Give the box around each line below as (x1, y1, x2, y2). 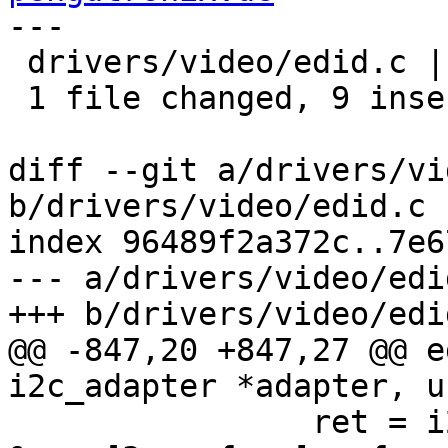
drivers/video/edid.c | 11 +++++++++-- (8, 44, 27, 81)
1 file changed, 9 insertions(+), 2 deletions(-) (8, 80, 27, 117)
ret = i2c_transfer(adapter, (8, 404, 27, 441)
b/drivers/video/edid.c (8, 188, 426, 225)
